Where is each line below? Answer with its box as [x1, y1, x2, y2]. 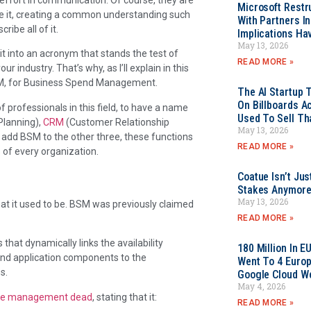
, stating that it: [92, 291, 157, 303]
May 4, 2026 [237, 280, 285, 292]
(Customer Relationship [64, 116, 169, 128]
